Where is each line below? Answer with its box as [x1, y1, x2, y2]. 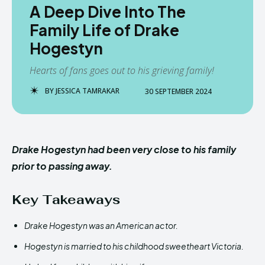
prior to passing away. [12, 160, 112, 172]
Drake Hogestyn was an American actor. [24, 220, 178, 231]
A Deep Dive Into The [30, 2, 186, 21]
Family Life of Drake [30, 20, 179, 40]
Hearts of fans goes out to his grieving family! [30, 64, 214, 77]
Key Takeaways [12, 191, 120, 208]
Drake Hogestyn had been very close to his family [12, 143, 236, 156]
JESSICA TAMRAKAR [56, 86, 119, 96]
